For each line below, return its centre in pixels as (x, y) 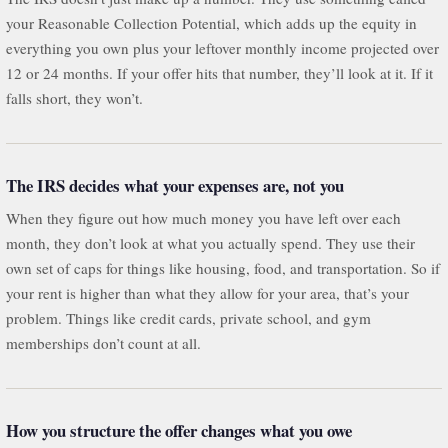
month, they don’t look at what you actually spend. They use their (210, 242)
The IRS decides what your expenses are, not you (174, 186)
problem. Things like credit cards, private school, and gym (188, 317)
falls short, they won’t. (74, 98)
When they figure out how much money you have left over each (203, 217)
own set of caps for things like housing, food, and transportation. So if (222, 267)
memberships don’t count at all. (103, 342)
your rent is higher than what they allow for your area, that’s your (207, 292)
